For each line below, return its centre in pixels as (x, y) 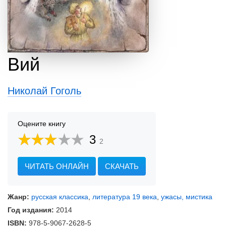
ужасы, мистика (187, 196)
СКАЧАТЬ (122, 166)
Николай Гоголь (44, 91)
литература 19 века (125, 196)
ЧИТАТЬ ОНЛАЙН (57, 166)
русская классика (60, 196)
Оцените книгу (42, 123)
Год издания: (31, 210)
